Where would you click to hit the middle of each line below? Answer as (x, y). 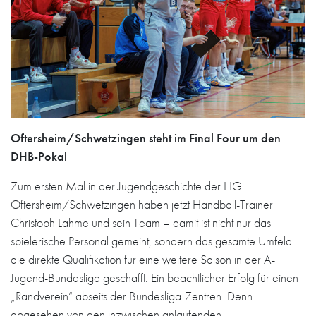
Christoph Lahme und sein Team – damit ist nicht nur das (141, 222)
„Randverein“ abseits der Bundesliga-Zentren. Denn (132, 296)
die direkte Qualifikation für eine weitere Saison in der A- (143, 259)
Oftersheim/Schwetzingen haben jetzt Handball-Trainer (142, 204)
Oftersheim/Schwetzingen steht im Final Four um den (146, 138)
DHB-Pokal (39, 156)
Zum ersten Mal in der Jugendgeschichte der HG (126, 186)
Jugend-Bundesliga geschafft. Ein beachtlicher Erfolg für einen (154, 277)
